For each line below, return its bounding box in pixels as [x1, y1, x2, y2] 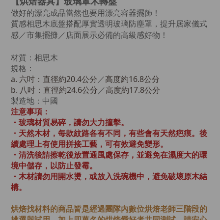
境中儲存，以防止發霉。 [11, 160, 99, 171]
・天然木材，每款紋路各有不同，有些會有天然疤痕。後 [11, 128, 207, 138]
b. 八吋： [11, 84, 43, 95]
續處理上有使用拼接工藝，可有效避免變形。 [11, 138, 170, 149]
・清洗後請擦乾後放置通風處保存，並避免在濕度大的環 [11, 149, 207, 160]
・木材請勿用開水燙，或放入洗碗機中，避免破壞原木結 [11, 171, 207, 182]
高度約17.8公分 [106, 84, 160, 95]
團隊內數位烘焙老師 [105, 203, 176, 214]
